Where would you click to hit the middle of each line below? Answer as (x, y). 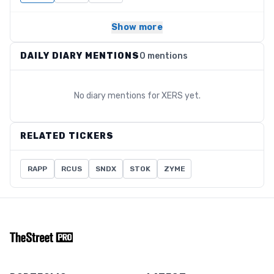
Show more (137, 27)
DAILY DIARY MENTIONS (80, 56)
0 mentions (164, 56)
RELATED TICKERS (67, 136)
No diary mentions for (117, 96)
